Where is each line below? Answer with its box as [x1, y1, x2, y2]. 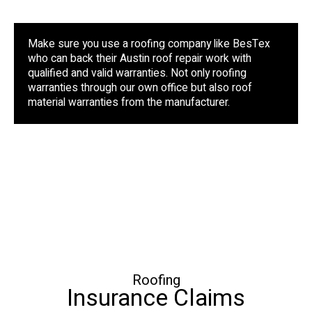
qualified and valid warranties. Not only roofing [28, 65, 247, 82]
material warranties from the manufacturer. [28, 95, 230, 111]
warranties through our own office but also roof [28, 80, 252, 97]
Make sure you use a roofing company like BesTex [28, 36, 270, 53]
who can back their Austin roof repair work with [28, 51, 251, 68]
